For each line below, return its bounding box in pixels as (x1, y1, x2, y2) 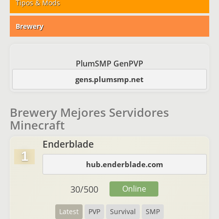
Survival (110, 207, 136, 216)
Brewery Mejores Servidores (10, 104, 169, 120)
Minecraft (10, 117, 65, 133)
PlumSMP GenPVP (76, 58, 143, 69)
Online (122, 183, 146, 194)
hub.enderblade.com (86, 159, 163, 169)
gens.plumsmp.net (75, 74, 144, 84)
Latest (59, 207, 79, 216)
